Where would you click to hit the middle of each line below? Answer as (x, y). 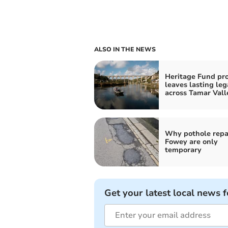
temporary (183, 150)
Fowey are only (191, 141)
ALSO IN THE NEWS (125, 49)
